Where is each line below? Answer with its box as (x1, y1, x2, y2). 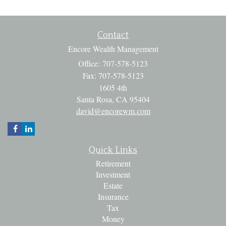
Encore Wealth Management (68, 43, 158, 54)
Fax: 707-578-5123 (82, 70, 144, 81)
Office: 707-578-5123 (78, 58, 148, 69)
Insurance (97, 191, 129, 202)
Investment (96, 168, 130, 180)
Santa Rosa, (76, 93, 114, 104)
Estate (103, 180, 123, 191)
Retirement (95, 157, 131, 168)
